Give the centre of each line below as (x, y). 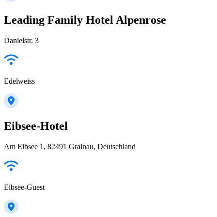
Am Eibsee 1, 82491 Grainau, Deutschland (70, 147)
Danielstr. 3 (21, 41)
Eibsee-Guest (24, 187)
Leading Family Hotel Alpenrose (85, 20)
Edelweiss (19, 81)
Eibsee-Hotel (36, 126)
